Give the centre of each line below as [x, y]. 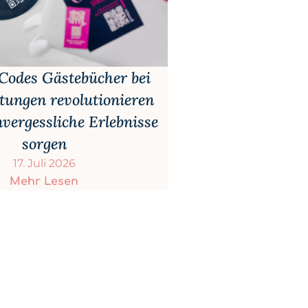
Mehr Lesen [44, 181]
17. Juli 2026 [44, 163]
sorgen [44, 143]
